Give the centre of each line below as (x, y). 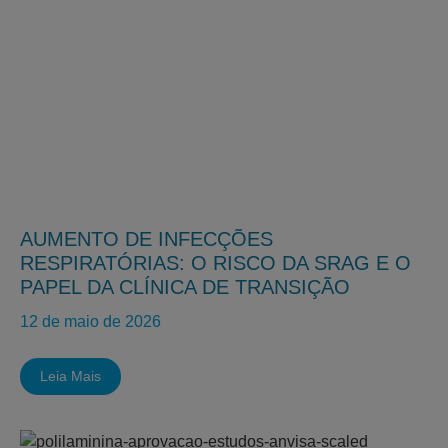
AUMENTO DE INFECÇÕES (146, 239)
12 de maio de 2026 (90, 321)
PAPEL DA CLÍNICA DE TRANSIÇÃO (185, 287)
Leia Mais (70, 376)
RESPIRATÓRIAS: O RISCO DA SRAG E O (215, 263)
